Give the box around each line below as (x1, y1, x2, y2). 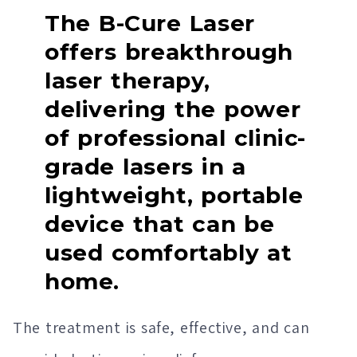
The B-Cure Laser (45, 10, 255, 37)
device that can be (45, 210, 275, 238)
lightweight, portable (45, 182, 304, 210)
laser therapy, (45, 67, 211, 95)
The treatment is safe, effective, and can (13, 317, 310, 339)
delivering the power (45, 96, 301, 124)
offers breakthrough (45, 38, 294, 66)
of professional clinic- (45, 124, 307, 152)
